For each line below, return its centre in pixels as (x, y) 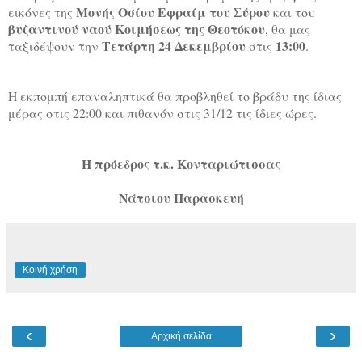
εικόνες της (42, 12)
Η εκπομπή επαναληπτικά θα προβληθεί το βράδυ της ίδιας (175, 96)
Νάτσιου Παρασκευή (181, 198)
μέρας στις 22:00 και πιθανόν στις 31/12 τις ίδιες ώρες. (162, 113)
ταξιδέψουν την (55, 46)
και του (293, 12)
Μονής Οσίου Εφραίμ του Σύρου (173, 12)
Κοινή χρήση (50, 270)
